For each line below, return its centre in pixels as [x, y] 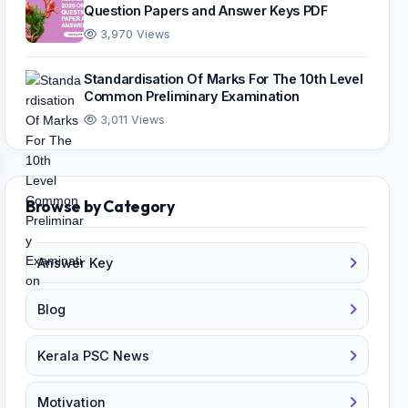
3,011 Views [131, 120]
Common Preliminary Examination [192, 96]
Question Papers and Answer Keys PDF [206, 10]
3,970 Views [133, 34]
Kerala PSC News [93, 356]
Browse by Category [100, 206]
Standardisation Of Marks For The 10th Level [224, 79]
